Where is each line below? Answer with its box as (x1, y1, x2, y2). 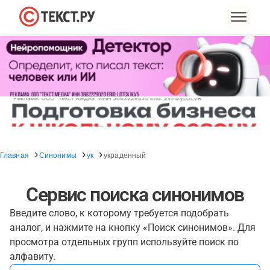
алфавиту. (10, 251, 55, 262)
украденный (104, 149, 146, 160)
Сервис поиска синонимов (26, 183, 244, 206)
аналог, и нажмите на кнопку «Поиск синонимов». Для (10, 222, 256, 233)
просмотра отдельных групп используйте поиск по (10, 236, 239, 248)
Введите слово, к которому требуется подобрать (10, 207, 229, 219)
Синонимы (39, 149, 77, 160)
